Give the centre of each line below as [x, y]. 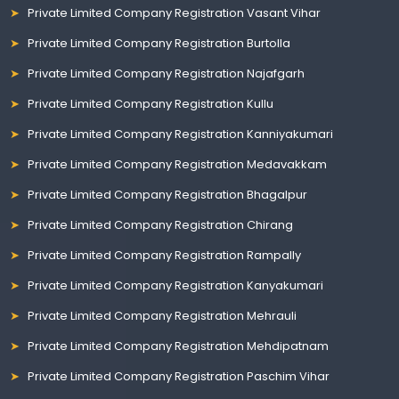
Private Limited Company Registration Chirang [161, 224]
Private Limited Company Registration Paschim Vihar [179, 376]
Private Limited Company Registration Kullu [151, 103]
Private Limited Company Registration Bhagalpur [168, 194]
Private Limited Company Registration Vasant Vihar [175, 12]
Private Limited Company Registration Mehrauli [163, 315]
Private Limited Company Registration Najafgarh [167, 73]
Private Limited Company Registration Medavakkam [178, 164]
